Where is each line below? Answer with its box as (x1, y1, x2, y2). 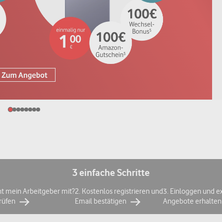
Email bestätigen (74, 197, 128, 206)
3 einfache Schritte (72, 167, 150, 178)
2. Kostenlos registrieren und (74, 187, 163, 196)
